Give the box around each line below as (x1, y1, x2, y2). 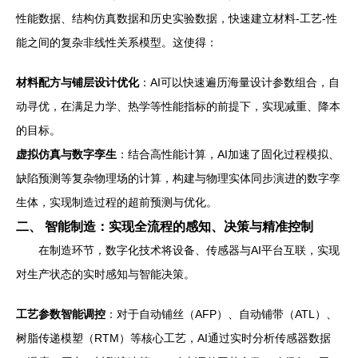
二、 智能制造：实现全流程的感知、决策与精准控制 (16, 218, 313, 233)
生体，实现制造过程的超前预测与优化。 (16, 195, 217, 209)
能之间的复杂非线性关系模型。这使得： (16, 35, 217, 49)
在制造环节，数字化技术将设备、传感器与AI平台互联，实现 (38, 243, 340, 257)
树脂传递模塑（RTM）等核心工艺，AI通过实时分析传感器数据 (16, 331, 331, 344)
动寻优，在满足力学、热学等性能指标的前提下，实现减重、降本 (16, 99, 340, 113)
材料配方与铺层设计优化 (16, 75, 139, 89)
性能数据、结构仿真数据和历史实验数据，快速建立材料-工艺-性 (16, 11, 337, 25)
